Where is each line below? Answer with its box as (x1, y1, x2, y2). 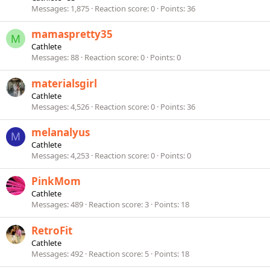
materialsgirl (31, 76, 97, 90)
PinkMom (31, 174, 81, 189)
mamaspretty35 (31, 27, 113, 42)
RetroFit (31, 223, 72, 237)
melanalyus (31, 125, 90, 140)
